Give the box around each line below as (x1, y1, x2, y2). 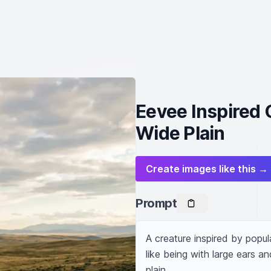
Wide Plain (135, 122, 225, 144)
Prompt (135, 196, 177, 211)
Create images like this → (146, 163, 268, 175)
